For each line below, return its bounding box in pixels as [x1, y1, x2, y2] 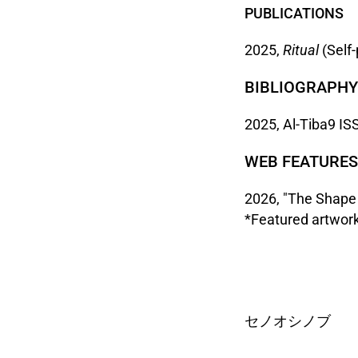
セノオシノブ [245, 311, 332, 331]
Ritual [283, 40, 320, 60]
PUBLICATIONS [245, 3, 344, 23]
